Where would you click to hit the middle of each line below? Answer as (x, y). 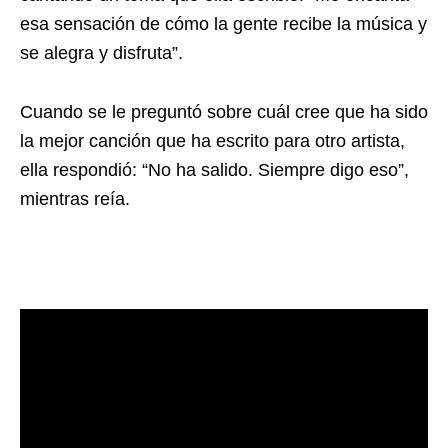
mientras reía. (75, 198)
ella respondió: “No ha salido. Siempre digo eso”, (214, 169)
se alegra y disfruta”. (101, 52)
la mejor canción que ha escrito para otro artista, (212, 140)
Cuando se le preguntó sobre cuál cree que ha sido (224, 111)
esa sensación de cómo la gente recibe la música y (223, 23)
